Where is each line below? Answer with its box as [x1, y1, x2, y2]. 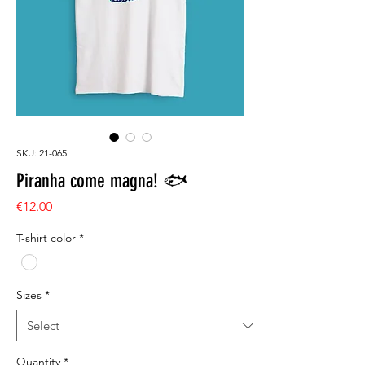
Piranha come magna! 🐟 [16, 169, 187, 192]
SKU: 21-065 [16, 146, 67, 159]
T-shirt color [16, 230, 76, 245]
